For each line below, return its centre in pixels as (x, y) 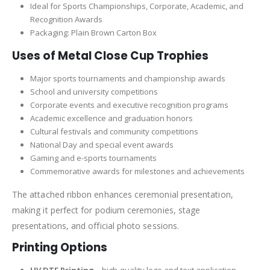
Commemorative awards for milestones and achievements (137, 171)
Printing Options (60, 248)
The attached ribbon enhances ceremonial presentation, (123, 195)
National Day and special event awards (102, 145)
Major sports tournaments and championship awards (127, 79)
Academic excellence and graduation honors (111, 118)
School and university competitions (94, 92)
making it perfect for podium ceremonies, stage (106, 210)
